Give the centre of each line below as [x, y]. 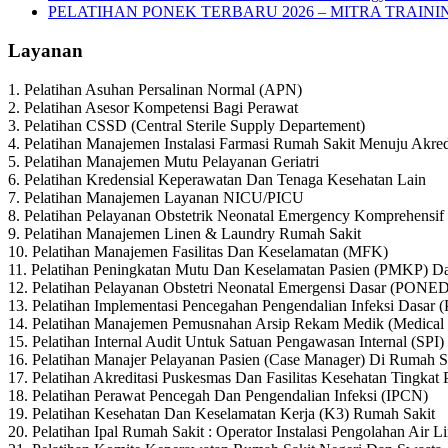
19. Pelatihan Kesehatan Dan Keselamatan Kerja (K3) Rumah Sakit [221, 413]
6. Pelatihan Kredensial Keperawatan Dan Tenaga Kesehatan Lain [217, 179]
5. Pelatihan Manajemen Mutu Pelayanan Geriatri [163, 161]
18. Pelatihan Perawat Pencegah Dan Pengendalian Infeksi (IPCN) [218, 395]
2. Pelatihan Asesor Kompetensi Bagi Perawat [153, 107]
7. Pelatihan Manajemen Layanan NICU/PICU [156, 197]
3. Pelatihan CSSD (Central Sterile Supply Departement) [186, 125]
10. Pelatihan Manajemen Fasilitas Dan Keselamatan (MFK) [198, 251]
